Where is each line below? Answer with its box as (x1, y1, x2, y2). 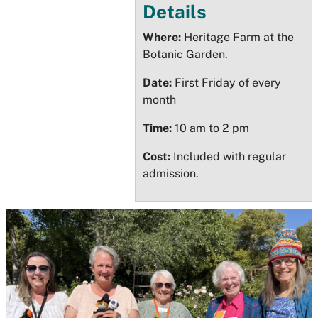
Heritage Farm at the (181, 31, 294, 44)
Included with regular (170, 150, 286, 163)
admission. (143, 167, 199, 180)
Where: (143, 31, 181, 44)
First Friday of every (175, 76, 281, 89)
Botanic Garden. (143, 48, 228, 61)
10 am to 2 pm (172, 121, 249, 135)
